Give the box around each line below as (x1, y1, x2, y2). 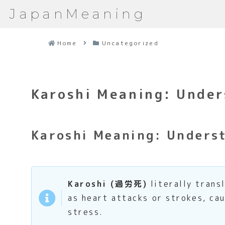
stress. (68, 206, 103, 218)
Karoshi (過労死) (68, 178, 148, 190)
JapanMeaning (10, 6, 147, 22)
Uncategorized (101, 39, 159, 48)
